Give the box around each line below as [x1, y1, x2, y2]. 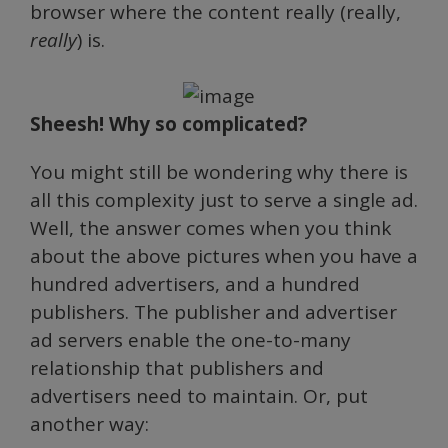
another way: [30, 411, 149, 437]
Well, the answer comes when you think [30, 215, 391, 241]
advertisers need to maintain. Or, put [30, 383, 368, 409]
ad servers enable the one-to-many [30, 327, 351, 353]
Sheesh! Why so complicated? [30, 111, 307, 137]
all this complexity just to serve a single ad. [30, 187, 418, 213]
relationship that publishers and [30, 355, 324, 381]
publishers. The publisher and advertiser [30, 299, 397, 325]
